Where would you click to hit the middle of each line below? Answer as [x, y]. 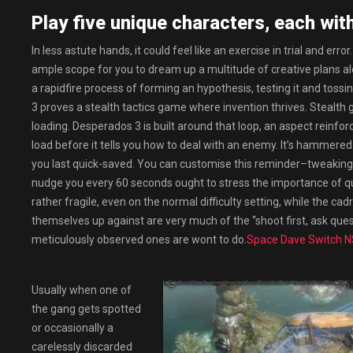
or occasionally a [72, 328]
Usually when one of [82, 290]
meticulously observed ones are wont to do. [139, 240]
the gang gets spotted [86, 309]
